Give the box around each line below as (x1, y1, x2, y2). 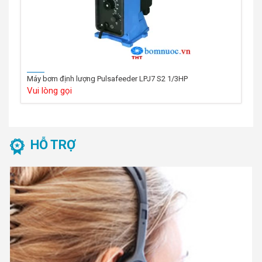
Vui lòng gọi (27, 85, 72, 96)
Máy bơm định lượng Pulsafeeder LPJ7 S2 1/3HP (27, 74, 188, 83)
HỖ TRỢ (30, 137, 75, 152)
